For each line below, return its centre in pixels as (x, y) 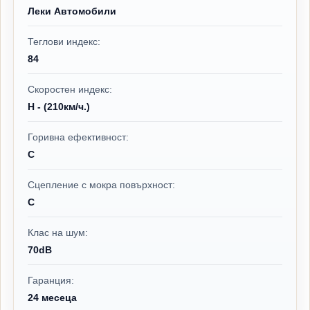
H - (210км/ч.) (59, 107)
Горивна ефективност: (78, 137)
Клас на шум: (58, 233)
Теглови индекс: (64, 42)
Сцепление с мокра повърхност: (101, 185)
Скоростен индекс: (70, 90)
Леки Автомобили (72, 11)
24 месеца (52, 298)
